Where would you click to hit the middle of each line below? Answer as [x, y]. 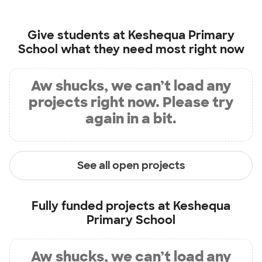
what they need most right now [151, 49]
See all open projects [131, 165]
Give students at [78, 35]
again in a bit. [131, 119]
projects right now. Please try [131, 102]
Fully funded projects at [102, 206]
